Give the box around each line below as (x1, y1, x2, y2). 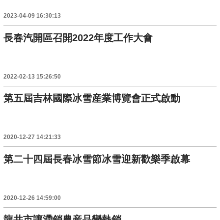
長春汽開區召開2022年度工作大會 (3, 32, 153, 43)
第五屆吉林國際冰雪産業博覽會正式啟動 (3, 93, 181, 104)
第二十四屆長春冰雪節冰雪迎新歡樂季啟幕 (3, 153, 191, 165)
